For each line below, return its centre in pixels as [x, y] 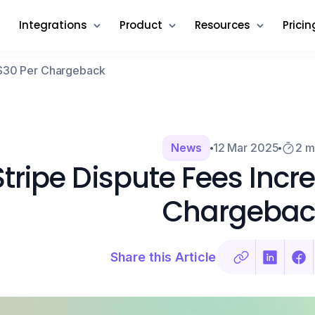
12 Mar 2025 [246, 148]
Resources [222, 25]
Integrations [53, 25]
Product [141, 25]
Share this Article [163, 257]
